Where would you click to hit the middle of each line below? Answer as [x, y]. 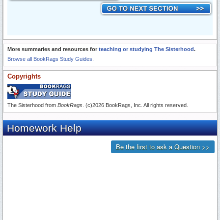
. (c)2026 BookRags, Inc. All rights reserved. [135, 105]
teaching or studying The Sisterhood [146, 49]
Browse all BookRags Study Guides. [51, 59]
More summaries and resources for [53, 49]
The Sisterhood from [32, 105]
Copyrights [24, 77]
